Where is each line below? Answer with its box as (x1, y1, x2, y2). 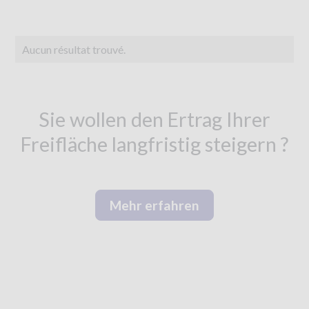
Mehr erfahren (110, 197, 199, 214)
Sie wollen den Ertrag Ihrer (39, 108, 270, 132)
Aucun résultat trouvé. (22, 43, 126, 57)
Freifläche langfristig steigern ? (21, 132, 288, 157)
